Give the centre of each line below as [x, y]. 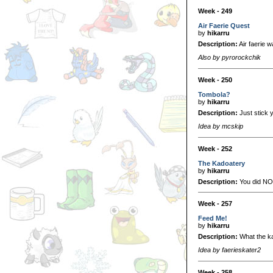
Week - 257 [215, 203]
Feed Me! [213, 218]
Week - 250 [215, 80]
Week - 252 [215, 148]
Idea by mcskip [221, 126]
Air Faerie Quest [224, 25]
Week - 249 [215, 11]
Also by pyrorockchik [229, 58]
